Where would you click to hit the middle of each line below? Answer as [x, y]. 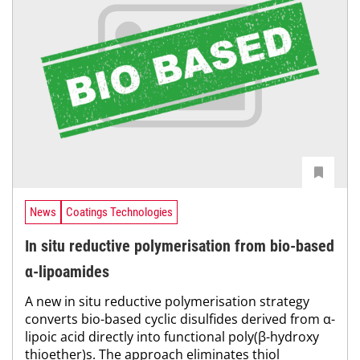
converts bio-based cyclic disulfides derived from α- [180, 319]
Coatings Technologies [119, 212]
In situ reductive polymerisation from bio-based [180, 245]
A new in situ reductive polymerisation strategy [167, 301]
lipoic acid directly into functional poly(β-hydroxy [172, 336]
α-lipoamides [67, 271]
